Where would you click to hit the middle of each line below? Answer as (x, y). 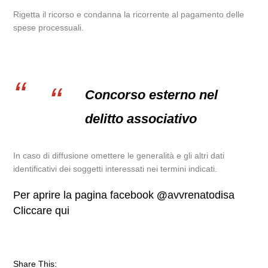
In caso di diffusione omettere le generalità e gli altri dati (119, 156)
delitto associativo (141, 119)
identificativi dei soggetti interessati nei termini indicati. (115, 169)
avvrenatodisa (201, 195)
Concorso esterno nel (152, 95)
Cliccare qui (42, 211)
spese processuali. (49, 28)
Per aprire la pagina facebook (85, 195)
